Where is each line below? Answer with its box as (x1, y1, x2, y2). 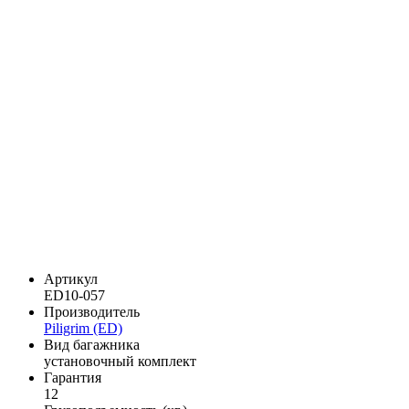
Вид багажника (44, 336, 140, 352)
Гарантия (44, 369, 101, 385)
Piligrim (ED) (44, 320, 122, 336)
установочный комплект (44, 352, 196, 369)
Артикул (44, 270, 98, 287)
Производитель (44, 303, 140, 320)
